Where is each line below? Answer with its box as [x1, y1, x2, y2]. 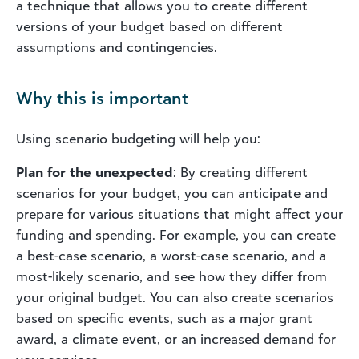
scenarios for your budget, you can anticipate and [16, 184, 328, 201]
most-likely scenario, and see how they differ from [16, 268, 327, 284]
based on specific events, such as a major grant [16, 309, 313, 326]
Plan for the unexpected [16, 163, 173, 180]
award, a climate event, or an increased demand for [16, 330, 336, 347]
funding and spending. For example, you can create [16, 226, 336, 243]
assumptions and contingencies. [16, 38, 217, 55]
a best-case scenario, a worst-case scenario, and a [16, 247, 326, 264]
